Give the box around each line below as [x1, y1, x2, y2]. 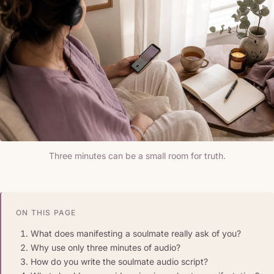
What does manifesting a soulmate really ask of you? [31, 228, 241, 239]
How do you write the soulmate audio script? [31, 256, 208, 267]
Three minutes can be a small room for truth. [48, 150, 226, 161]
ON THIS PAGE [16, 207, 76, 217]
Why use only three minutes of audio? [31, 242, 180, 253]
